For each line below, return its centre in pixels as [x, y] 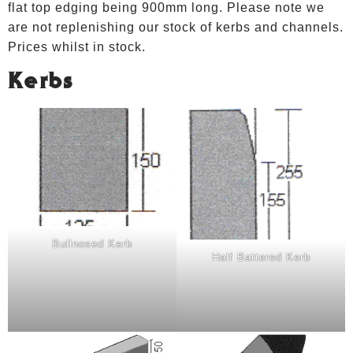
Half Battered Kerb [261, 257]
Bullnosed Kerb [92, 243]
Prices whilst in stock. [77, 46]
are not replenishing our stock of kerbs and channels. [176, 27]
